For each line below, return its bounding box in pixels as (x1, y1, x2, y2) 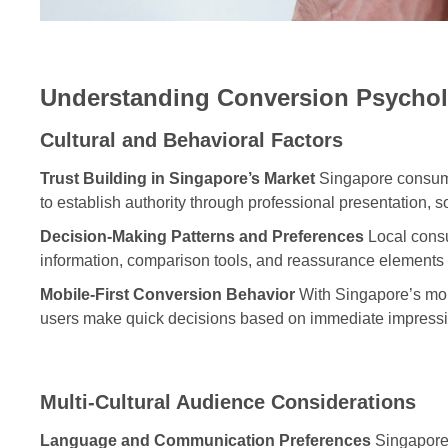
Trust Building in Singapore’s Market (40, 169, 315, 187)
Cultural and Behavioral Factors (40, 128, 343, 151)
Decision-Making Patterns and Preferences (40, 227, 364, 245)
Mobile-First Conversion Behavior (40, 285, 295, 303)
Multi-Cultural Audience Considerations (40, 390, 416, 413)
